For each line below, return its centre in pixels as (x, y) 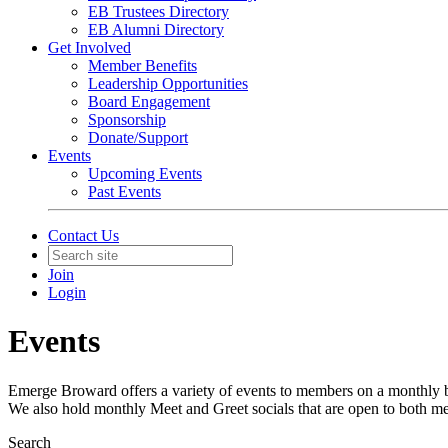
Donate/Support (138, 137)
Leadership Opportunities (168, 83)
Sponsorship (127, 119)
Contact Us (83, 235)
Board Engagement (149, 101)
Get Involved (89, 47)
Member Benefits (142, 65)
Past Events (124, 191)
